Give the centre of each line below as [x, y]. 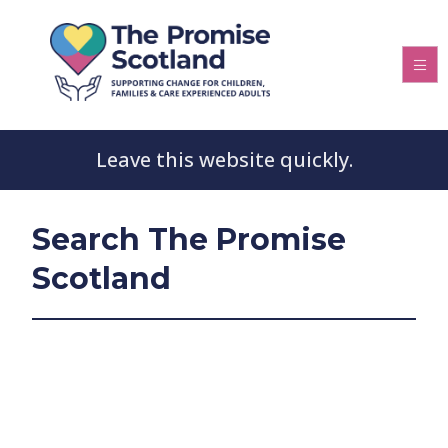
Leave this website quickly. [224, 159]
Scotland [101, 278]
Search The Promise [189, 239]
